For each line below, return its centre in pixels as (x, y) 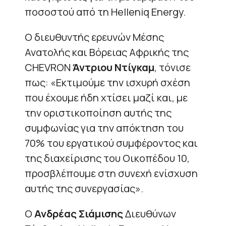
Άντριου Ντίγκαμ (114, 67)
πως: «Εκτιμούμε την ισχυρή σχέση (107, 82)
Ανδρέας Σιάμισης (79, 213)
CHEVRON (49, 67)
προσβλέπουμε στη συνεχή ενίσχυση (111, 173)
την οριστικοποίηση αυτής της (98, 112)
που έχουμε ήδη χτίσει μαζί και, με (106, 97)
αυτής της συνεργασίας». (84, 188)
